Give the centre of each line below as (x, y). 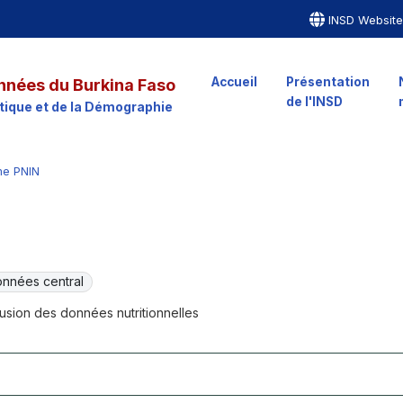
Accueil (234, 82)
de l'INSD (314, 102)
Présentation (327, 82)
